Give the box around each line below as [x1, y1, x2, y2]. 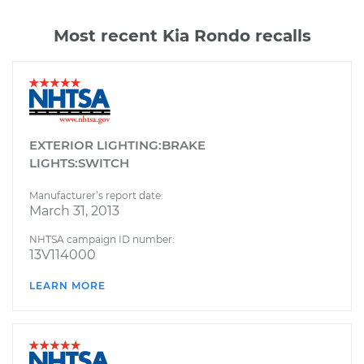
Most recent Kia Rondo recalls [53, 25, 311, 45]
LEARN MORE [29, 279, 106, 292]
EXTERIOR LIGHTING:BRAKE [29, 136, 206, 153]
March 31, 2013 [29, 202, 119, 219]
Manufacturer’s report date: [29, 188, 163, 201]
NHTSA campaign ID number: [29, 232, 175, 245]
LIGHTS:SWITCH [29, 154, 129, 171]
